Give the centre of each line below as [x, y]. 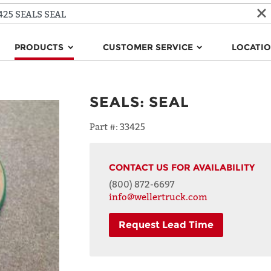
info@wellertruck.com [158, 197]
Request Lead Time [166, 225]
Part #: [105, 126]
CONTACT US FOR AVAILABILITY [182, 167]
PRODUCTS [41, 47]
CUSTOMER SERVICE [149, 47]
